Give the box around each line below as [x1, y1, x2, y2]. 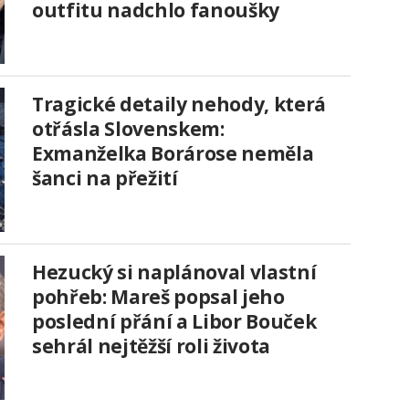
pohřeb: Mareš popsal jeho [32, 284, 285, 310]
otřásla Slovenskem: [32, 116, 225, 142]
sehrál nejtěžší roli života [32, 333, 270, 360]
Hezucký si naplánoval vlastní [32, 259, 317, 286]
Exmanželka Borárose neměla [32, 141, 314, 167]
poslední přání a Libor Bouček [32, 309, 317, 335]
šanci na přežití [32, 165, 178, 192]
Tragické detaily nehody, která [32, 91, 326, 118]
